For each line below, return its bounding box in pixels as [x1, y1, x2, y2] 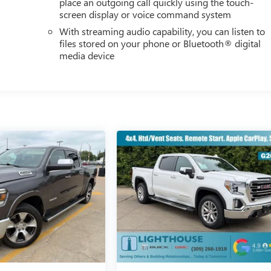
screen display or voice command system [59, 7, 232, 21]
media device [59, 48, 115, 62]
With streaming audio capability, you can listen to [59, 24, 266, 38]
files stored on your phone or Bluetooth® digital [59, 36, 261, 50]
